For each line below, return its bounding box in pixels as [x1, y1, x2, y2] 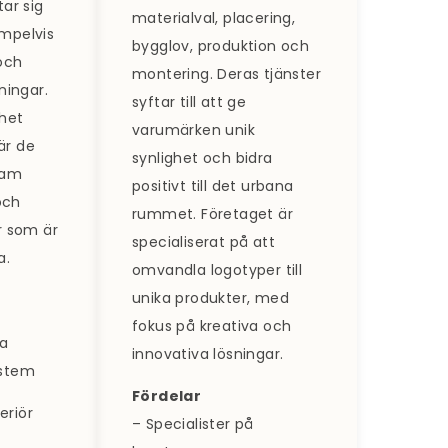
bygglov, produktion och [131, 36, 310, 57]
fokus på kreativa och [131, 316, 292, 337]
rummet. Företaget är [131, 204, 293, 225]
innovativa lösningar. [131, 344, 284, 365]
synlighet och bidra [131, 148, 273, 169]
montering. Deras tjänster [131, 64, 321, 85]
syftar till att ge [131, 92, 247, 113]
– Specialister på [131, 414, 254, 435]
